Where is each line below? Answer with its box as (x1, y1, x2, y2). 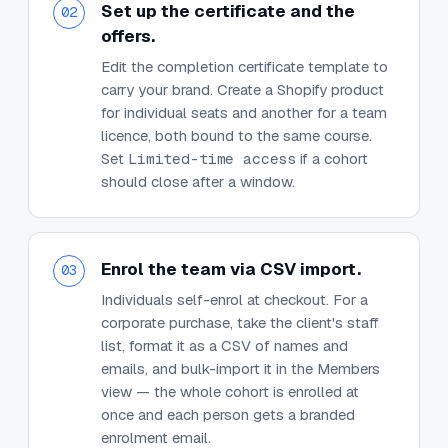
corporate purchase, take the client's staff (101, 312, 379, 332)
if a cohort (300, 148, 369, 168)
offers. (101, 24, 155, 47)
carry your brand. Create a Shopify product (101, 79, 384, 99)
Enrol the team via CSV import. (101, 257, 361, 280)
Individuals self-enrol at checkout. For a (101, 289, 368, 309)
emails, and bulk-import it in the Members (101, 358, 380, 378)
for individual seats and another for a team (101, 102, 387, 122)
